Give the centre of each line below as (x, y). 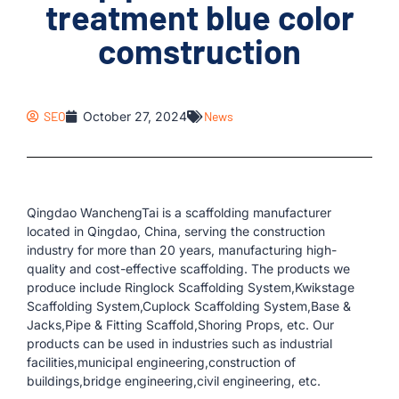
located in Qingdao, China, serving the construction (176, 231)
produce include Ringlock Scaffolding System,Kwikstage (191, 287)
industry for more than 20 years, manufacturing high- (182, 250)
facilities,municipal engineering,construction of (161, 362)
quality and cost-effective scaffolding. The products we (188, 269)
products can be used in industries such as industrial (179, 343)
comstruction (199, 51)
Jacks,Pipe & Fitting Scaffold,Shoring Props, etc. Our (180, 325)
